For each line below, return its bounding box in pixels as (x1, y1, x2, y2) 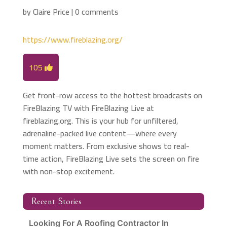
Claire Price (32, 4, 69, 20)
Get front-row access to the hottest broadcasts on (22, 88, 202, 103)
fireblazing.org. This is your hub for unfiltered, (22, 113, 178, 129)
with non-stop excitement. (22, 164, 115, 179)
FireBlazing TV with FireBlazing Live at (22, 100, 154, 116)
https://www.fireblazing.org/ (22, 32, 123, 48)
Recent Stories (30, 196, 82, 207)
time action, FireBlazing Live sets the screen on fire (22, 151, 199, 167)
